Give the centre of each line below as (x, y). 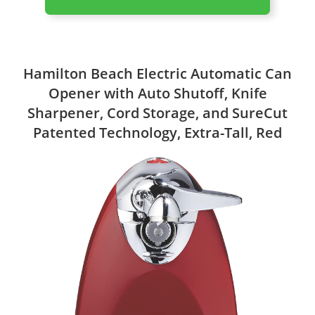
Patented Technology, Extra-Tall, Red (157, 133)
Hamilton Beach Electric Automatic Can (157, 74)
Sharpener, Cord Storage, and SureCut (157, 113)
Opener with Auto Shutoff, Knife (157, 94)
